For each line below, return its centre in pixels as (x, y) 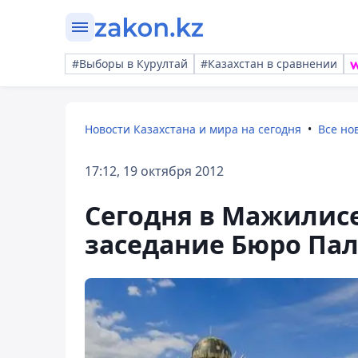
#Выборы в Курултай (130, 64)
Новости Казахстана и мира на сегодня (193, 129)
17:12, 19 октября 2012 (154, 171)
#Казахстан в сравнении (269, 64)
